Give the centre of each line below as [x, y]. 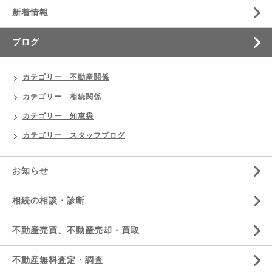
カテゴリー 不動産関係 [66, 77]
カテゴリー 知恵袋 [58, 116]
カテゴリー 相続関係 [62, 97]
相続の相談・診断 [49, 201]
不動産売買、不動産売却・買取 [76, 231]
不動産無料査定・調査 [58, 260]
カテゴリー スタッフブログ [74, 136]
